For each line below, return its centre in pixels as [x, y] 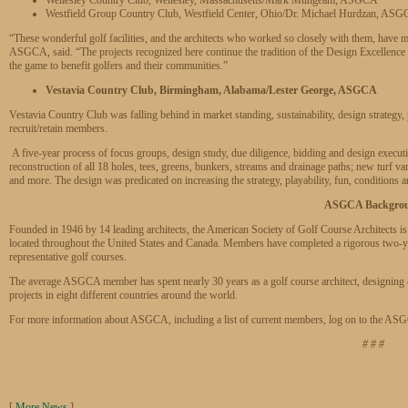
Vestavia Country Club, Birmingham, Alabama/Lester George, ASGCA [211, 90]
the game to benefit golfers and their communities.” [118, 65]
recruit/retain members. [60, 128]
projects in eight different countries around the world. [123, 295]
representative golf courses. [68, 256]
